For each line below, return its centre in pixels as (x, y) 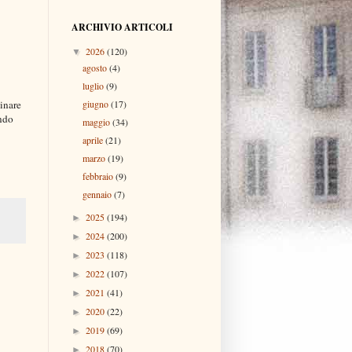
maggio (98, 121)
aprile (94, 139)
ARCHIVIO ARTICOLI (122, 27)
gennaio (99, 194)
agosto (96, 67)
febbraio (99, 176)
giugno (97, 103)
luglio (95, 85)
